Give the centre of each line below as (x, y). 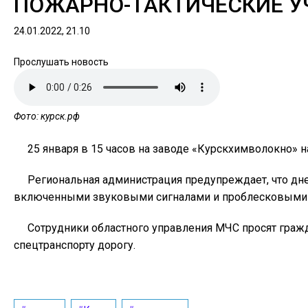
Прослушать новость (61, 62)
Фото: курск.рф (47, 116)
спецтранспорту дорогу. (75, 245)
